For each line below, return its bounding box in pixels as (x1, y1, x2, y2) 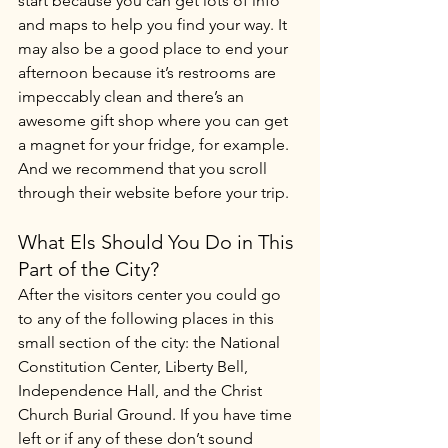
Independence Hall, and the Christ (18, 381, 266, 400)
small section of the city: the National (18, 333, 284, 352)
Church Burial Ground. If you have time (18, 405, 296, 424)
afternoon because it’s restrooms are (18, 63, 280, 82)
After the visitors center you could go (18, 285, 285, 304)
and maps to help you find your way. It (18, 15, 291, 34)
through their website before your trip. (18, 183, 289, 202)
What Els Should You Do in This (18, 230, 299, 254)
